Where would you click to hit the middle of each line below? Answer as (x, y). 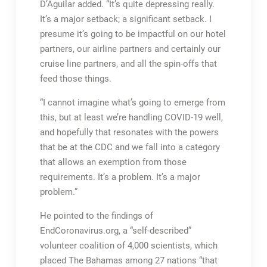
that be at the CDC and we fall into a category (130, 147)
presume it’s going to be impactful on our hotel (133, 34)
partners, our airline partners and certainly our (130, 49)
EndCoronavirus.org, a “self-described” (115, 231)
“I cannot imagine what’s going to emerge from (132, 103)
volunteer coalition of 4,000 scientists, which (128, 246)
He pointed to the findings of (96, 216)
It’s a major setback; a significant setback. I (125, 19)
